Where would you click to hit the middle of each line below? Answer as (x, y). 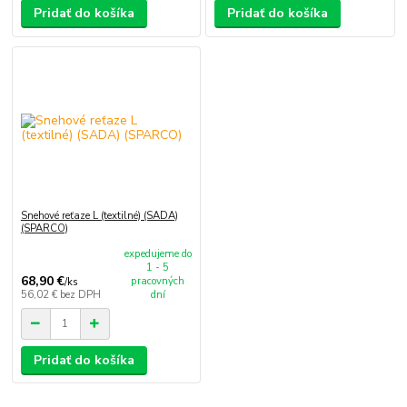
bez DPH (80, 294)
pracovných (158, 281)
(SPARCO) (44, 228)
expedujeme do (158, 253)
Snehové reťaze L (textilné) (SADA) (99, 215)
